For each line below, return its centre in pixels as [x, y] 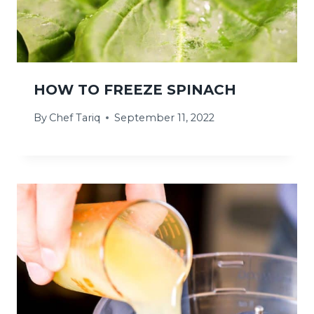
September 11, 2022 [165, 117]
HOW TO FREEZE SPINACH [135, 89]
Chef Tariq [75, 117]
